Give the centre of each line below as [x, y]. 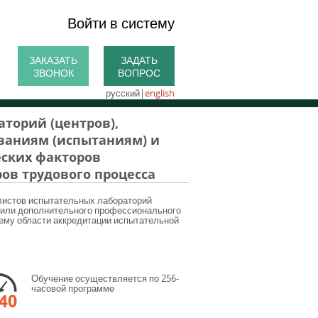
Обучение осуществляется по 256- [105, 278]
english [160, 93]
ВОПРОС [139, 73]
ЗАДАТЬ [139, 60]
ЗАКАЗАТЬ [53, 60]
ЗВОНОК [53, 73]
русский [123, 93]
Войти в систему [121, 23]
